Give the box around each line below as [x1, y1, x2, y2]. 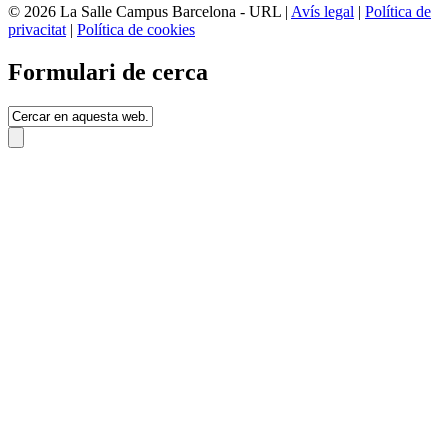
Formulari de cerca [8, 59, 208, 86]
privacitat [8, 21, 66, 39]
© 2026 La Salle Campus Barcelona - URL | [8, 3, 291, 21]
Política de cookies [77, 21, 195, 39]
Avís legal [291, 3, 354, 21]
